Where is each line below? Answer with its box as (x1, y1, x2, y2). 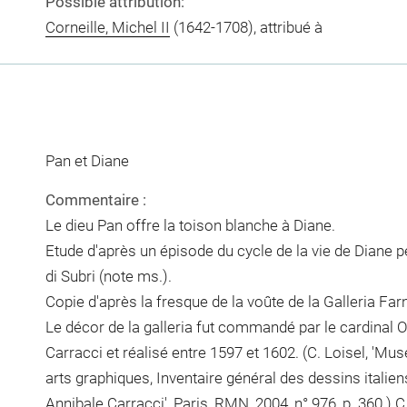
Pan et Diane (45, 151, 129, 170)
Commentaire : (45, 191, 146, 209)
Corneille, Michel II (45, 17, 170, 36)
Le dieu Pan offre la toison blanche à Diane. (45, 216, 335, 234)
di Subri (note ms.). (45, 267, 172, 285)
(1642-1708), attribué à (169, 17, 323, 36)
